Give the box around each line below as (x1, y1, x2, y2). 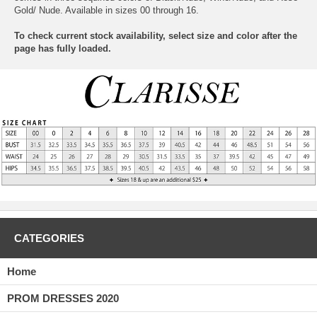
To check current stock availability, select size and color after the (14, 30, 297, 42)
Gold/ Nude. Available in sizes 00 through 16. (14, 5, 199, 16)
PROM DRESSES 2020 (7, 292, 119, 305)
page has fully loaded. (14, 43, 111, 54)
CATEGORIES (14, 232, 84, 245)
